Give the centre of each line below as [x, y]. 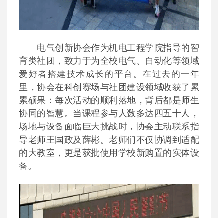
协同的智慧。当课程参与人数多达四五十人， [109, 113]
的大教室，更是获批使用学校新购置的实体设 [109, 153]
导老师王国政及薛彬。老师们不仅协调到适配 [109, 140]
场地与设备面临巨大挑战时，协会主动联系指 [109, 127]
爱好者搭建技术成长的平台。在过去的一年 [109, 74]
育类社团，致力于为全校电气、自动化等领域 [109, 61]
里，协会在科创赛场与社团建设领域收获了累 [109, 87]
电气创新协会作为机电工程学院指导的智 [118, 48]
